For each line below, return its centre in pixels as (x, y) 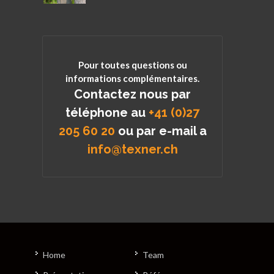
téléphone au (107, 113)
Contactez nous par (132, 94)
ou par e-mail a (162, 131)
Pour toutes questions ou (132, 65)
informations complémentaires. (132, 79)
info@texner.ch (132, 150)
